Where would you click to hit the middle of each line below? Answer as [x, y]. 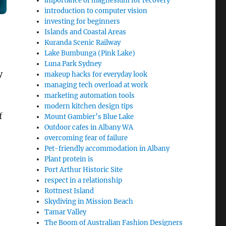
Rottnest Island [69, 191]
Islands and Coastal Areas [86, 32]
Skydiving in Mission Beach [89, 202]
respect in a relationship [83, 180]
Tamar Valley [66, 212]
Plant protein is [69, 159]
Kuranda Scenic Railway [83, 43]
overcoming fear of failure [86, 138]
